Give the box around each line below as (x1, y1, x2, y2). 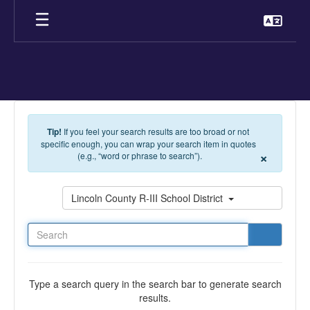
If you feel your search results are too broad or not (64, 125, 249, 137)
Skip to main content (3, 3, 93, 17)
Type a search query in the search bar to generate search (28, 277, 282, 291)
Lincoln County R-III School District (71, 191, 226, 205)
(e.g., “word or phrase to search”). (77, 149, 202, 161)
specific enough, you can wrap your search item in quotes (40, 138, 256, 149)
